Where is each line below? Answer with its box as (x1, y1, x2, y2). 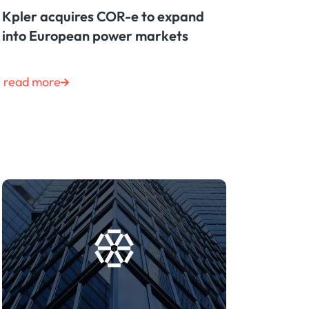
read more (3, 74, 61, 90)
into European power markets (1, 27, 188, 45)
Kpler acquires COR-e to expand (1, 8, 204, 26)
